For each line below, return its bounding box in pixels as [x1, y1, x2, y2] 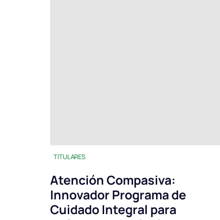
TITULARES [54, 152, 86, 162]
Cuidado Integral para [50, 201, 176, 219]
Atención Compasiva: [50, 171, 176, 189]
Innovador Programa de [50, 186, 186, 204]
